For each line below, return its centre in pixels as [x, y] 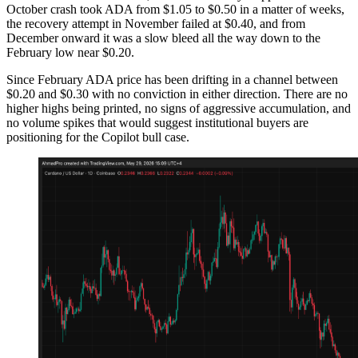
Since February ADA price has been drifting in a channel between [172, 80]
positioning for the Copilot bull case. [98, 137]
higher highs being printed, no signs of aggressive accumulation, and [179, 109]
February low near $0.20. [70, 53]
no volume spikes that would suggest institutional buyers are [157, 123]
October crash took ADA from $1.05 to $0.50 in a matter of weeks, [175, 10]
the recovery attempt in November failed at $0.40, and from [156, 24]
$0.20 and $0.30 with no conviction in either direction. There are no [177, 94]
